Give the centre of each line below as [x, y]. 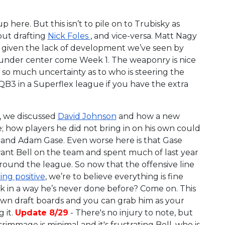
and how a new [148, 116]
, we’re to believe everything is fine [114, 176]
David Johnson [87, 116]
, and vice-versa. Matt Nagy [143, 36]
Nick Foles [69, 36]
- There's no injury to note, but [130, 212]
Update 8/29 [41, 212]
